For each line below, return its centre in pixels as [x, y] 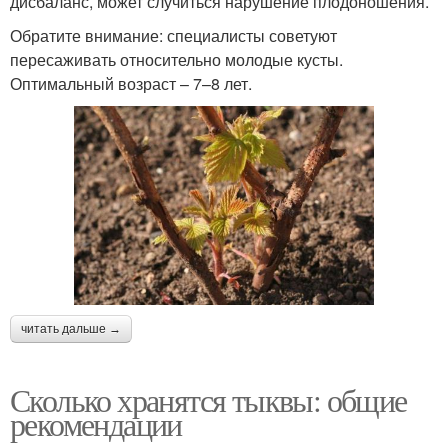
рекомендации [96, 424]
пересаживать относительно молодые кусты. [176, 59]
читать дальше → [71, 329]
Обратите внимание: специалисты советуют [173, 35]
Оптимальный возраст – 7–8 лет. [131, 83]
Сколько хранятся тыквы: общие [208, 400]
